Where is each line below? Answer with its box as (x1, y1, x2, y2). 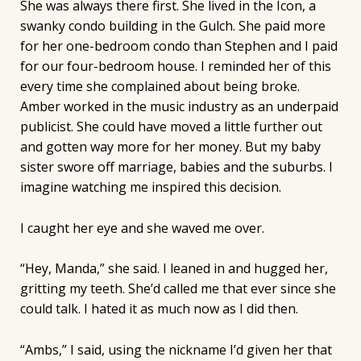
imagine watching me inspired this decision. (19, 178, 281, 197)
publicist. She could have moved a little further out (19, 118, 322, 136)
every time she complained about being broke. (19, 77, 300, 96)
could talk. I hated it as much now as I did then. (19, 300, 298, 318)
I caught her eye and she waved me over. (19, 218, 264, 237)
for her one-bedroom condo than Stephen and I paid (19, 37, 338, 56)
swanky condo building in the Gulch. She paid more (19, 17, 326, 35)
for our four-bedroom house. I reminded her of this (19, 57, 331, 76)
